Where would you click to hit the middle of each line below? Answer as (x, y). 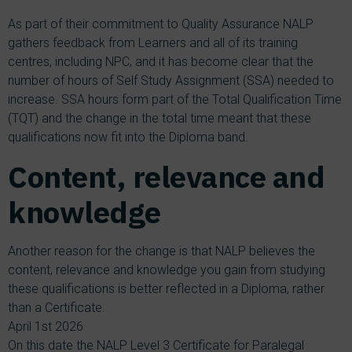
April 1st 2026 (46, 326)
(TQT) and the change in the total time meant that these (159, 118)
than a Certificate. (57, 308)
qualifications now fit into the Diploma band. (128, 137)
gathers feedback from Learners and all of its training (153, 43)
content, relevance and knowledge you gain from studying (167, 270)
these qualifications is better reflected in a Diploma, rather (166, 289)
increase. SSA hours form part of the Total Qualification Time (175, 99)
